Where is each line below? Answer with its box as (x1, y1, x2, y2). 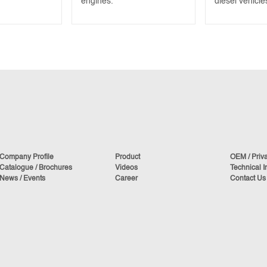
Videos (114, 164, 138, 172)
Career (114, 175, 138, 183)
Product (114, 154, 140, 162)
